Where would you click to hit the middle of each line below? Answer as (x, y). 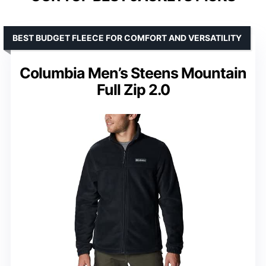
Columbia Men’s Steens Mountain (133, 73)
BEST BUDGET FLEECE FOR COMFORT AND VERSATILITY (127, 37)
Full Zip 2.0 (133, 89)
